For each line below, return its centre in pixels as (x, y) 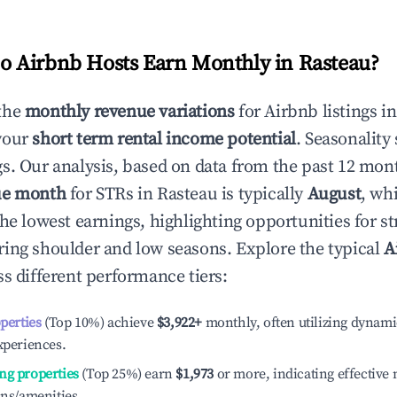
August (334, 195)
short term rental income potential (164, 140)
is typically (262, 195)
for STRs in (112, 195)
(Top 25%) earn (125, 374)
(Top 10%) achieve (97, 323)
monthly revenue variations (129, 112)
